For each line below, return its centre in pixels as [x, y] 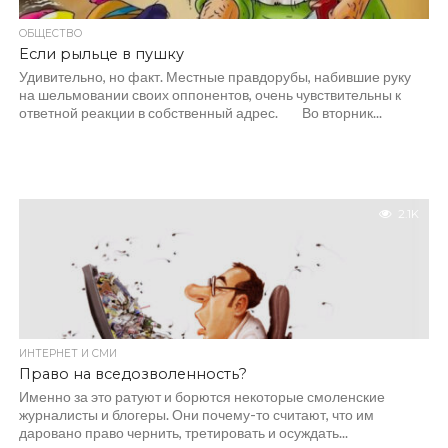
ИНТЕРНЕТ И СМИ [67, 353]
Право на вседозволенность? [132, 374]
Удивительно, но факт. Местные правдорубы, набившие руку [214, 76]
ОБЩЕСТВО [50, 33]
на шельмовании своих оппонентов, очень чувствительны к [209, 94]
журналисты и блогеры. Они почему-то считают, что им [196, 414]
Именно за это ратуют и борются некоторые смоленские [201, 396]
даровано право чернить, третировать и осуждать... [183, 432]
